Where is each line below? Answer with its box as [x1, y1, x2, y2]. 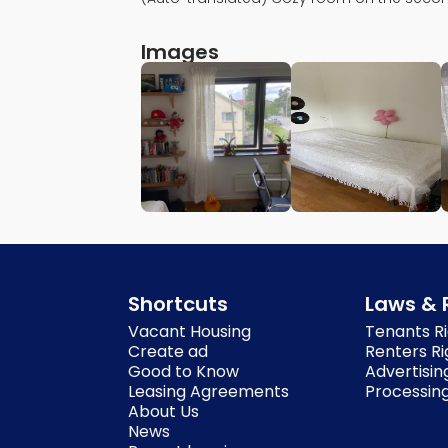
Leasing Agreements [128, 380, 289, 403]
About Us [128, 400, 199, 423]
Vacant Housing [128, 320, 251, 343]
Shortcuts [128, 290, 228, 318]
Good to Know [128, 360, 239, 383]
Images [141, 38, 219, 66]
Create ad [128, 340, 208, 363]
